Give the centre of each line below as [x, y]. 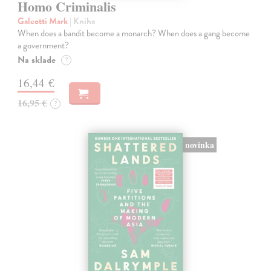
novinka [199, 145]
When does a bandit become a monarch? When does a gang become [134, 33]
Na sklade [37, 60]
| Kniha [83, 21]
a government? [44, 45]
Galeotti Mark [44, 21]
